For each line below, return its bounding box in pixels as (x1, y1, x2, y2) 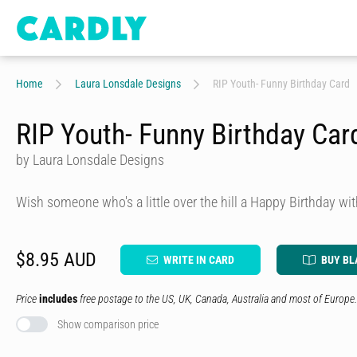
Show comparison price (57, 318, 159, 331)
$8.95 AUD (16, 249, 96, 271)
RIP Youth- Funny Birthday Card (213, 77, 350, 90)
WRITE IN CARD (163, 253, 234, 266)
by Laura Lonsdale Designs (16, 151, 164, 168)
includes (39, 292, 77, 305)
